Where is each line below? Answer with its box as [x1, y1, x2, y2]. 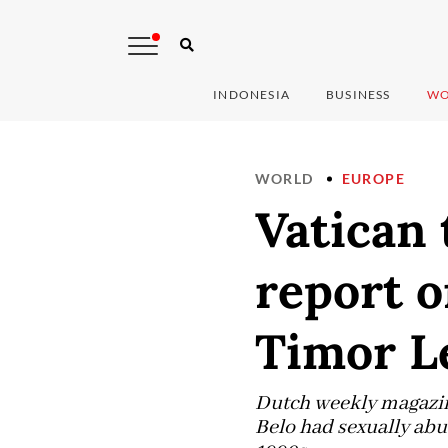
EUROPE [341, 170, 405, 188]
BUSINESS [326, 87, 391, 103]
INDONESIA [213, 87, 291, 103]
